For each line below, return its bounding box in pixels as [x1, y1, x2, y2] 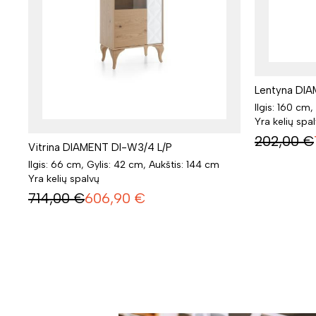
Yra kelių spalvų [28, 173, 99, 186]
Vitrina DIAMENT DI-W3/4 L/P [28, 141, 172, 154]
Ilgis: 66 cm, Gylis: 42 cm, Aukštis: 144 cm [28, 159, 219, 171]
